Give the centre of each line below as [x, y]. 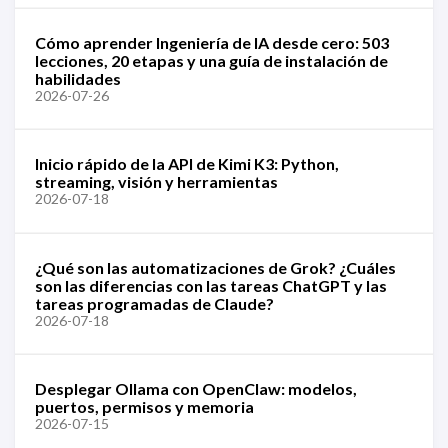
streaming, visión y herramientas [156, 181]
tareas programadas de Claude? [154, 303]
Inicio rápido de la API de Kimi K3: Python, [187, 163]
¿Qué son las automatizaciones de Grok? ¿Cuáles [215, 267]
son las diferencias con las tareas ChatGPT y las [211, 285]
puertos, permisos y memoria [144, 406]
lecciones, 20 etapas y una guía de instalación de [211, 60]
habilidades [78, 78]
